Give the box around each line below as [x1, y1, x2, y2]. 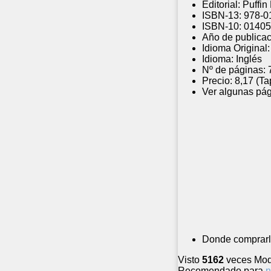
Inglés [236, 54, 262, 65]
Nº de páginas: [202, 65, 266, 76]
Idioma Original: [202, 43, 270, 54]
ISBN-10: [202, 21, 241, 32]
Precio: [202, 76, 232, 87]
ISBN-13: [202, 10, 241, 21]
